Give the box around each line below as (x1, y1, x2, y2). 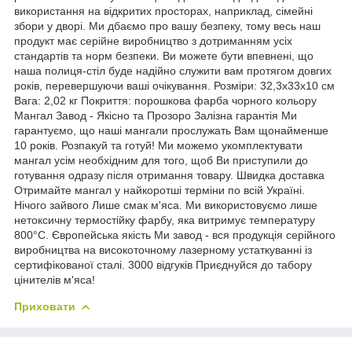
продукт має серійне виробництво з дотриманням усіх (14, 34, 292, 47)
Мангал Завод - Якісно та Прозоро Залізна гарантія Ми (14, 108, 297, 122)
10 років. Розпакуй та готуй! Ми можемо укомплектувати (14, 138, 302, 152)
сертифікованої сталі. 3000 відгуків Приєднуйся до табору (14, 258, 312, 271)
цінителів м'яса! (14, 273, 95, 286)
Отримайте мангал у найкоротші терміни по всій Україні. (14, 183, 305, 196)
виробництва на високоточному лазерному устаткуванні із (14, 243, 312, 256)
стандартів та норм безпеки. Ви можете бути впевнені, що (14, 49, 313, 62)
